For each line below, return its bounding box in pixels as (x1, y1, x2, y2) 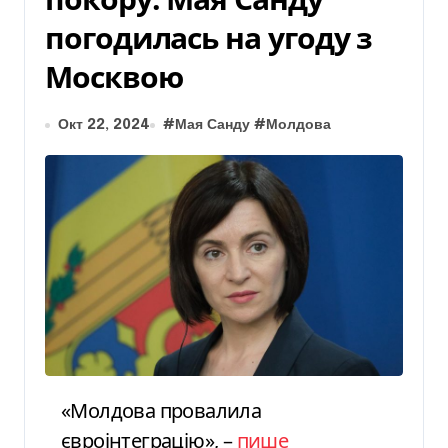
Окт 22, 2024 (58, 118, 150, 132)
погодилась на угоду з (45, 17, 373, 58)
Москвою (45, 56, 183, 97)
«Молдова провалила (61, 396, 88, 424)
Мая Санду (175, 118, 250, 132)
